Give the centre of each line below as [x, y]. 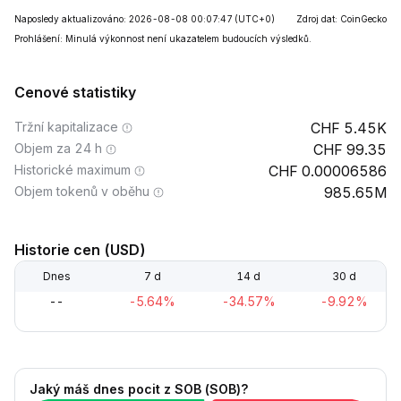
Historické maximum [73, 170]
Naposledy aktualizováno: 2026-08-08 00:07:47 [123, 19]
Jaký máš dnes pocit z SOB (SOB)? [139, 389]
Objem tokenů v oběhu [82, 191]
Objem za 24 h [58, 148]
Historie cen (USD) [80, 250]
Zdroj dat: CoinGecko [341, 19]
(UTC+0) [255, 19]
